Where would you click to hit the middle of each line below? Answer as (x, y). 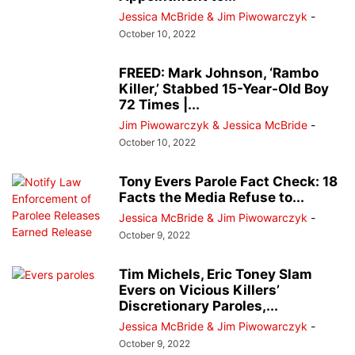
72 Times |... (159, 105)
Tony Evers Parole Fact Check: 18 (228, 182)
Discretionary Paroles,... (198, 306)
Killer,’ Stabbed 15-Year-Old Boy (224, 89)
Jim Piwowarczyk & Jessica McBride (213, 125)
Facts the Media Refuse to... (212, 198)
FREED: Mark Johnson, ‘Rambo (219, 73)
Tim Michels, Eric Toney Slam (216, 275)
